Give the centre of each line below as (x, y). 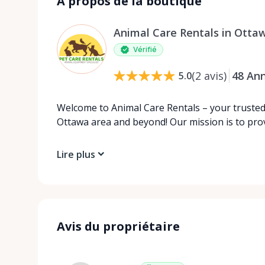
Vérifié (145, 49)
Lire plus (76, 154)
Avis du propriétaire (118, 226)
